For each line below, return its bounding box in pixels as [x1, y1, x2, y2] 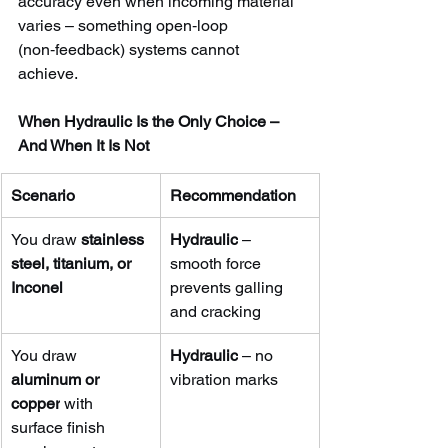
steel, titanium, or [11, 253, 135, 273]
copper [11, 393, 60, 413]
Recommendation [170, 185, 296, 205]
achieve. [18, 63, 78, 83]
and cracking [170, 301, 261, 321]
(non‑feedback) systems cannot [18, 39, 243, 59]
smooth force [170, 253, 265, 273]
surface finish [11, 417, 109, 437]
